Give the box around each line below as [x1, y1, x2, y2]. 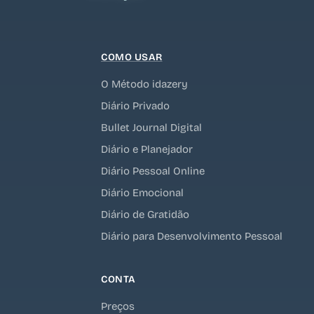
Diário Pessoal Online [101, 164, 205, 177]
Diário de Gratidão [101, 207, 189, 221]
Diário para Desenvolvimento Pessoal [101, 229, 282, 243]
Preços [101, 299, 135, 313]
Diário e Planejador [101, 142, 193, 156]
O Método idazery [101, 77, 188, 90]
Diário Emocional [101, 186, 184, 199]
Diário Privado [101, 99, 170, 112]
